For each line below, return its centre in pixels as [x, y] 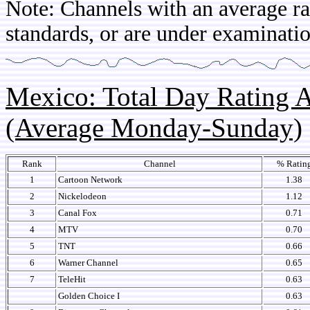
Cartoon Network [90, 180]
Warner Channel [88, 263]
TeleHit [72, 279]
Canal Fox [77, 213]
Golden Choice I [89, 296]
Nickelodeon [82, 196]
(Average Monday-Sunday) [154, 128]
